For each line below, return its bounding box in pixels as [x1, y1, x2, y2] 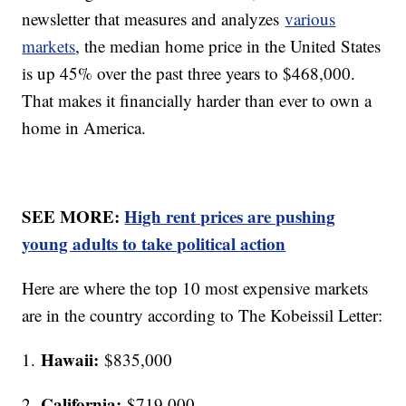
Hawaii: [41, 347, 100, 372]
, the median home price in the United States [75, 34, 382, 58]
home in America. [22, 116, 152, 140]
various [285, 7, 336, 31]
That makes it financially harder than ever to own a [22, 89, 372, 112]
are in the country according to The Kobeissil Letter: [22, 304, 383, 327]
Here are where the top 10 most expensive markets [22, 276, 369, 300]
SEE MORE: [22, 204, 125, 229]
